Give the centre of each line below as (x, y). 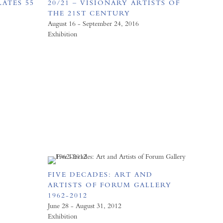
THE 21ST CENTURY (89, 13)
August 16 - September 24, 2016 (93, 23)
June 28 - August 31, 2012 (84, 206)
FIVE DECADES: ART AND (100, 174)
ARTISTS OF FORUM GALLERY (110, 185)
